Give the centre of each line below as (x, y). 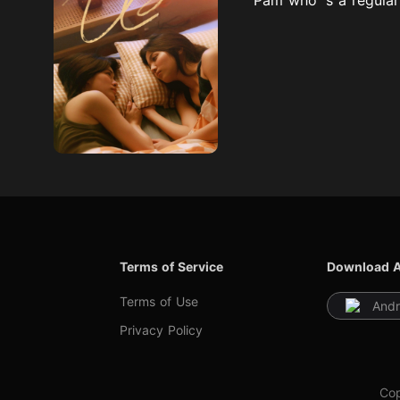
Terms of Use (159, 301)
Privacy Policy (162, 329)
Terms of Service (172, 266)
